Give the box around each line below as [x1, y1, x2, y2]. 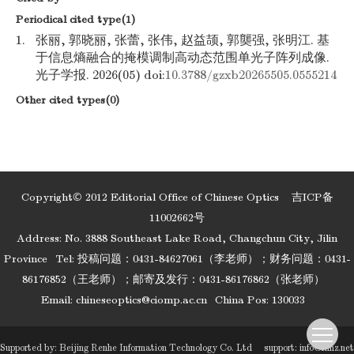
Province [3, 252, 47, 265]
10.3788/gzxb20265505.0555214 [165, 68, 337, 82]
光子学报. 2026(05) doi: [36, 68, 165, 82]
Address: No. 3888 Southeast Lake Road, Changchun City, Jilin [17, 232, 337, 245]
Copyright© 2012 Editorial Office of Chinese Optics [21, 190, 292, 204]
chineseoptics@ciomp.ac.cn [76, 293, 207, 307]
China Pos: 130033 [215, 293, 305, 307]
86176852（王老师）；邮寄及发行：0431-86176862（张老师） [21, 273, 325, 286]
